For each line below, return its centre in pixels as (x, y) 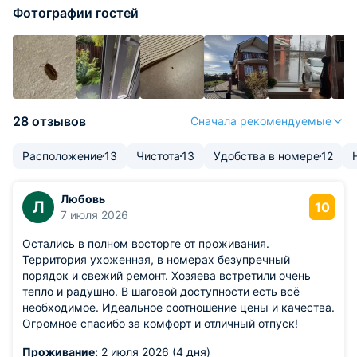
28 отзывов (49, 121)
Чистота (158, 156)
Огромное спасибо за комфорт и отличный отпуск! (160, 323)
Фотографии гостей (76, 13)
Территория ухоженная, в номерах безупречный (156, 259)
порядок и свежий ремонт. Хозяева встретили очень (167, 275)
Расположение (63, 156)
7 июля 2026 (94, 215)
